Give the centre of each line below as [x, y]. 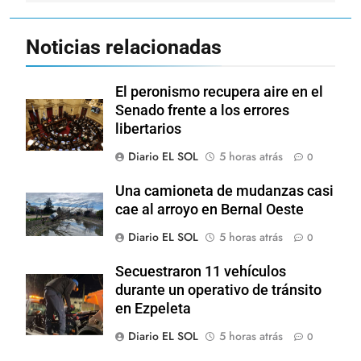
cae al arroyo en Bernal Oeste [210, 210]
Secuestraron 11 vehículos [201, 272]
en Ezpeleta [153, 309]
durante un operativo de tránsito [218, 290]
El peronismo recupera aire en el [219, 92]
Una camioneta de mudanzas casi [224, 191]
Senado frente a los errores [202, 111]
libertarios [148, 129]
